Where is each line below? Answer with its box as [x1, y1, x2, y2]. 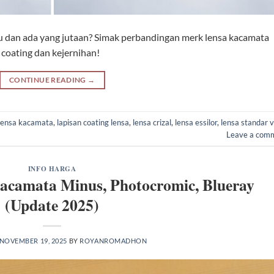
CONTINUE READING [9, 75, 88, 85]
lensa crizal [133, 117, 171, 127]
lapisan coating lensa [57, 117, 129, 127]
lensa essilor [175, 117, 217, 127]
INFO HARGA [28, 163, 76, 174]
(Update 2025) [5, 193, 100, 217]
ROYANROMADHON [80, 237, 147, 245]
